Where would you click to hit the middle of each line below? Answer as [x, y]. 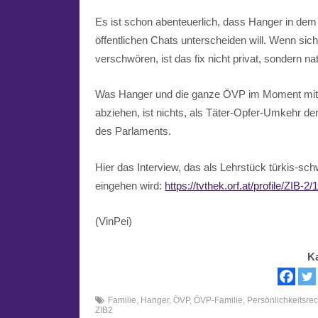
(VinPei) [114, 221]
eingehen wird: [130, 185]
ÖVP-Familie [219, 301]
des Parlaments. [133, 131]
